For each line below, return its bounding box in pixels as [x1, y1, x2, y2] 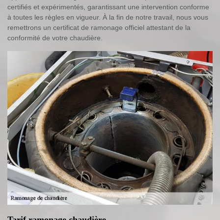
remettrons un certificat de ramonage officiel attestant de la [7, 23, 191, 31]
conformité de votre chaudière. [7, 33, 103, 42]
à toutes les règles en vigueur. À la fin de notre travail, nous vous [7, 13, 208, 21]
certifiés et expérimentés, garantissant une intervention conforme [7, 2, 209, 11]
